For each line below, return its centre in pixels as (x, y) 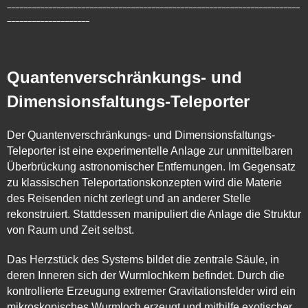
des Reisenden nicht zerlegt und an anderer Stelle (129, 198)
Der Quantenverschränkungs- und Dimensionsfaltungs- (141, 135)
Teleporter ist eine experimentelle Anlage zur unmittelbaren (150, 151)
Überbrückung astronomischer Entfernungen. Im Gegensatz (151, 166)
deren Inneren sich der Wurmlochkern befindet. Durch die (146, 275)
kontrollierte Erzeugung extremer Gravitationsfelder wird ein (151, 291)
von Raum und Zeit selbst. (70, 230)
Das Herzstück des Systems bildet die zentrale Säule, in (143, 259)
